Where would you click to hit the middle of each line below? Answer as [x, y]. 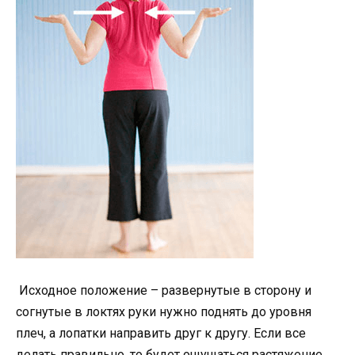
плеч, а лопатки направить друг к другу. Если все [161, 334]
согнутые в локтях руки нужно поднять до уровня [164, 312]
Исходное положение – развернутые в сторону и [164, 291]
